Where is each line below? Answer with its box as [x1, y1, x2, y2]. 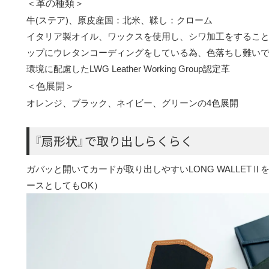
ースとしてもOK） [26, 180, 103, 190]
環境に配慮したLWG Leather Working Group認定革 [26, 64, 230, 74]
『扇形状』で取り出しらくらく [34, 132, 193, 150]
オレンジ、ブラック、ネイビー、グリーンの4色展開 [26, 98, 238, 108]
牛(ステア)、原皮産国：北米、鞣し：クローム [26, 15, 213, 25]
